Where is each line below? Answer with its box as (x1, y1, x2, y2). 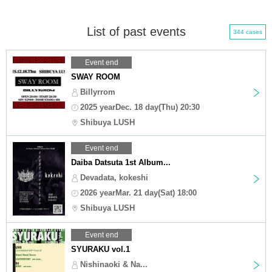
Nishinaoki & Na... (80, 259, 148, 269)
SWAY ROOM (71, 72, 120, 81)
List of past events (86, 24, 186, 38)
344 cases (233, 28, 262, 35)
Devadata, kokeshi (80, 172, 148, 182)
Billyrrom (80, 87, 115, 97)
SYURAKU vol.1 (71, 244, 130, 254)
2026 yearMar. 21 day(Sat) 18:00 (80, 188, 197, 197)
